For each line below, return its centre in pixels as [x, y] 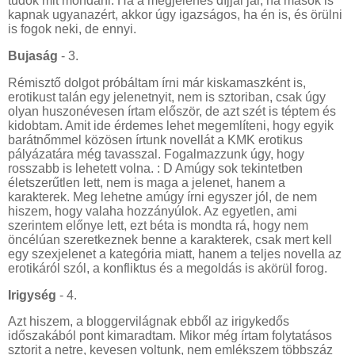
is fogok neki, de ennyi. [74, 29]
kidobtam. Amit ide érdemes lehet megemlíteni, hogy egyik [171, 125]
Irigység [32, 295]
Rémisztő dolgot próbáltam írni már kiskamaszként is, [157, 82]
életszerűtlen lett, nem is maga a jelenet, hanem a [147, 182]
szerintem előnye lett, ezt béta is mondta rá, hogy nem [158, 225]
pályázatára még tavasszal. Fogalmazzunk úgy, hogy [156, 154]
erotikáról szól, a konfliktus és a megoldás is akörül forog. [168, 268]
